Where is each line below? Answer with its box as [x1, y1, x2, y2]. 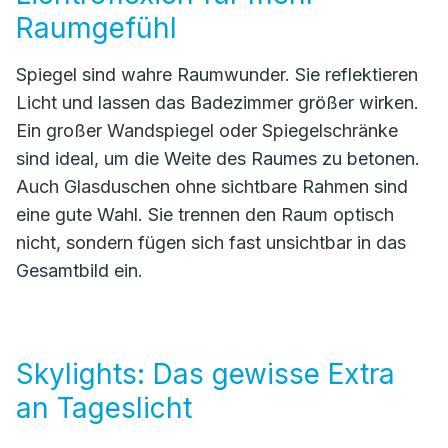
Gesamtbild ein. [16, 260, 143, 281]
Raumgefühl [16, 11, 177, 45]
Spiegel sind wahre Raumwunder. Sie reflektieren [16, 64, 418, 85]
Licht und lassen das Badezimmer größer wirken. [16, 92, 419, 113]
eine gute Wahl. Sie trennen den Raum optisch [16, 204, 394, 225]
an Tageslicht [16, 391, 192, 425]
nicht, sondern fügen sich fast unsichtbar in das [16, 232, 406, 253]
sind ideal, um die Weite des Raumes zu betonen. [16, 148, 420, 169]
